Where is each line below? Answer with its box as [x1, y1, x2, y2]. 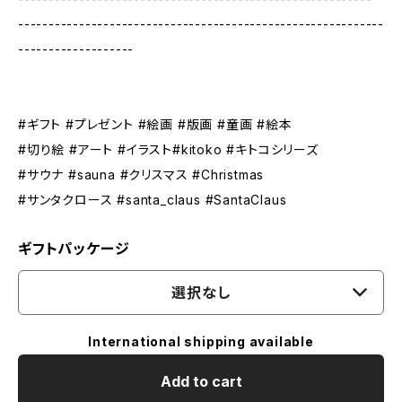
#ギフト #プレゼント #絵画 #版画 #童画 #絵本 [18, 117, 293, 132]
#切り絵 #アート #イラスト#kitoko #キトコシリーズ [18, 142, 319, 157]
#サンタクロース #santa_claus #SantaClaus [18, 192, 287, 207]
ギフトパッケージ [18, 240, 130, 258]
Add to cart [160, 372, 242, 390]
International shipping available [88, 334, 314, 349]
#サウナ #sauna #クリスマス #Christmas [18, 167, 265, 182]
